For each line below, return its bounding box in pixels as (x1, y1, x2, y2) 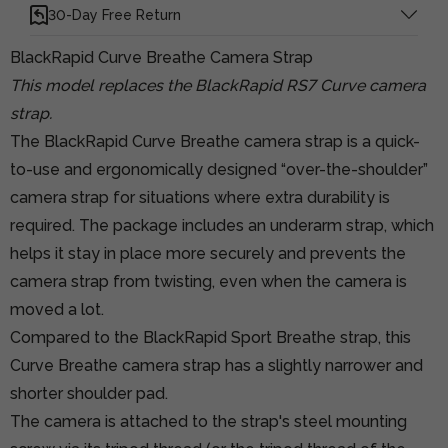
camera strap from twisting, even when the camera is (10, 271, 407, 291)
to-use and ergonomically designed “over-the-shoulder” (10, 159, 428, 179)
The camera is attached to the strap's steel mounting (10, 411, 407, 431)
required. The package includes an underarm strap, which (10, 215, 434, 235)
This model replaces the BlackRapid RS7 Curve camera (10, 75, 426, 95)
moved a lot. (10, 299, 104, 319)
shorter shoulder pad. (10, 383, 168, 403)
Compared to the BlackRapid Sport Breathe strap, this (10, 327, 411, 347)
